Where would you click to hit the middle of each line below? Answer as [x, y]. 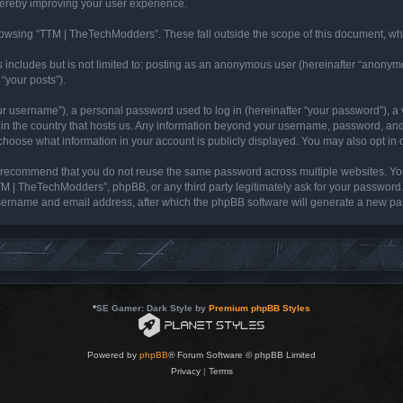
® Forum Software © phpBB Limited [242, 354]
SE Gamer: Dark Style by [152, 308]
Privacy [185, 371]
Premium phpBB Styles [260, 308]
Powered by [113, 354]
